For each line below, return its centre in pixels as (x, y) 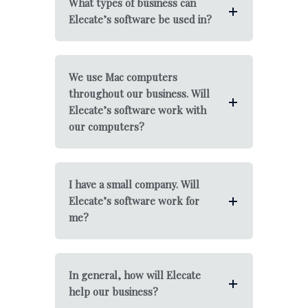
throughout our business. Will (139, 93)
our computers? (107, 126)
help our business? (113, 291)
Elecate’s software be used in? (140, 19)
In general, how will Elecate (135, 275)
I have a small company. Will (134, 184)
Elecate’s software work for (134, 201)
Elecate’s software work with (137, 110)
